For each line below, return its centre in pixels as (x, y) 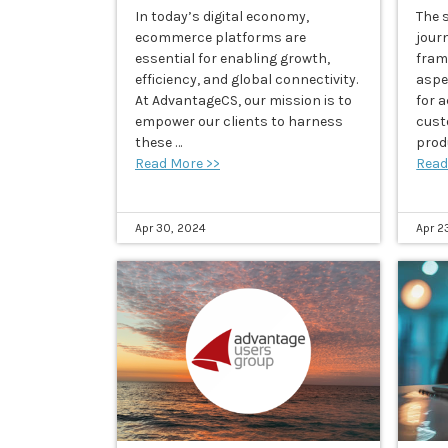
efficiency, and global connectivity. (246, 80)
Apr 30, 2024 (170, 228)
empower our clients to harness (239, 122)
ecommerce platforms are (220, 38)
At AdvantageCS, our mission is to (243, 101)
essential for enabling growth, (232, 59)
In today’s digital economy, (222, 17)
